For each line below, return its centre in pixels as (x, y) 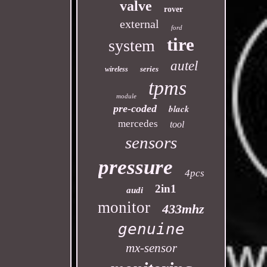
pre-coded (135, 108)
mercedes (138, 124)
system (131, 46)
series (149, 69)
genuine (151, 229)
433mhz (184, 209)
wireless (116, 69)
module (126, 96)
